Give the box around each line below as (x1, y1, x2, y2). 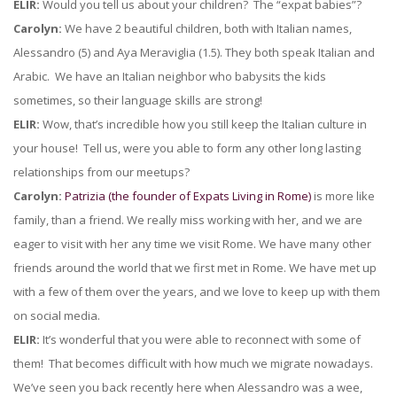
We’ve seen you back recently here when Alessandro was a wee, (13, 379, 362, 395)
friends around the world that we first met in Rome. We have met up (13, 260, 377, 276)
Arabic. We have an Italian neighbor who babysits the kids (13, 68, 326, 84)
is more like (311, 188, 375, 204)
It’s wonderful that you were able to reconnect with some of (40, 331, 361, 347)
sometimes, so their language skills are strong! (13, 92, 262, 108)
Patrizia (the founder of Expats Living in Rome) (65, 188, 311, 204)
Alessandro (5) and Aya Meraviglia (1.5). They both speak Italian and (13, 44, 375, 60)
